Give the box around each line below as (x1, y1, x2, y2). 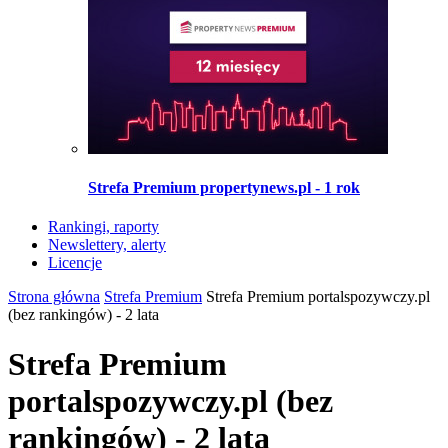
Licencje (48, 254, 102, 272)
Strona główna (8, 288, 100, 306)
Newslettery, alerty (48, 236, 166, 254)
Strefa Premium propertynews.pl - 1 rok (88, 178, 360, 196)
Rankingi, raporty (48, 218, 159, 236)
